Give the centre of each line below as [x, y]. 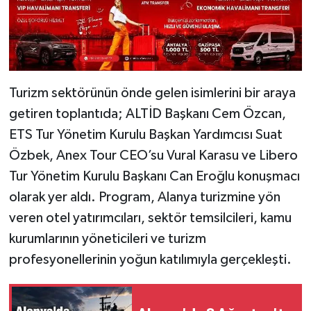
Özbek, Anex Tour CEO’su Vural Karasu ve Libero [153, 155]
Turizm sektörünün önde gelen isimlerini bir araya [152, 93]
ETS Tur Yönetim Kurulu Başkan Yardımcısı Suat [145, 134]
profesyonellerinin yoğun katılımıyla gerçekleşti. [150, 259]
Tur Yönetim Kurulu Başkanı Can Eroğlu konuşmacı [154, 176]
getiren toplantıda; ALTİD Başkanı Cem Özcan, [147, 114]
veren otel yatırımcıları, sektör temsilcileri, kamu [150, 218]
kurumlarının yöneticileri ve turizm [107, 238]
